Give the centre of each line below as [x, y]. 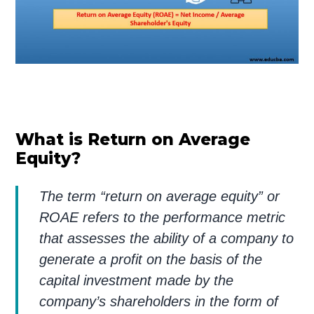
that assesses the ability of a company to [167, 239]
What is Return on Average [133, 140]
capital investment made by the [137, 281]
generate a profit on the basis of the [151, 260]
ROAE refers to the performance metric [163, 218]
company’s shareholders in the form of [159, 302]
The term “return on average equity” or [160, 197]
